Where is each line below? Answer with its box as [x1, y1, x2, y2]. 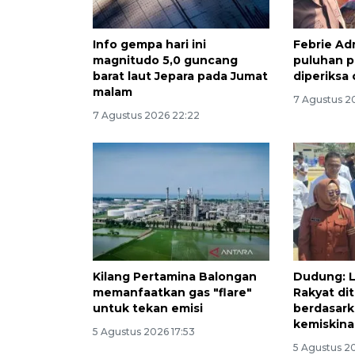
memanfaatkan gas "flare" [93, 285, 252, 300]
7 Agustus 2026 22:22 [93, 109, 200, 122]
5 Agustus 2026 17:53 [93, 326, 195, 338]
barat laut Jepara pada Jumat [93, 69, 268, 84]
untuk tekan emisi [93, 301, 203, 316]
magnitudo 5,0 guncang [93, 53, 238, 68]
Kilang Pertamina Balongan [93, 269, 257, 284]
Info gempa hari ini [93, 37, 206, 52]
